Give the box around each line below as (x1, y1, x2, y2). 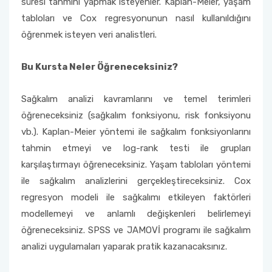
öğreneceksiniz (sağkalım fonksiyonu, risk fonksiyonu (21, 110, 251, 121)
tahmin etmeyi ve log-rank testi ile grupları (21, 143, 251, 154)
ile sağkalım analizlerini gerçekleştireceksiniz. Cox (21, 175, 251, 186)
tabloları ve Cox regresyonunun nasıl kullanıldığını (21, 13, 251, 24)
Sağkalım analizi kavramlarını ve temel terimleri (21, 93, 251, 104)
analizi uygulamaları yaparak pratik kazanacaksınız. (21, 241, 227, 252)
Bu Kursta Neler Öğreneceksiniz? (21, 61, 178, 72)
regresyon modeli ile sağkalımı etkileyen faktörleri (21, 192, 251, 203)
